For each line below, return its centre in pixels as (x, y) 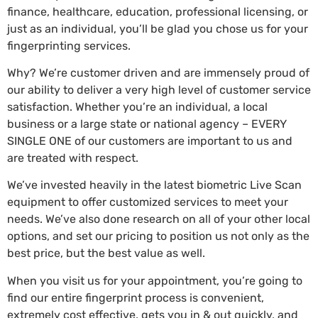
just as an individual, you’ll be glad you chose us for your (158, 28)
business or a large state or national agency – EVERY (147, 124)
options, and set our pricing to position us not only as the (158, 236)
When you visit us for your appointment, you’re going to (155, 280)
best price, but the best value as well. (106, 253)
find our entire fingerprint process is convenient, (136, 297)
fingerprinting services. (69, 45)
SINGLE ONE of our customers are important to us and (150, 141)
